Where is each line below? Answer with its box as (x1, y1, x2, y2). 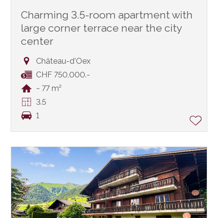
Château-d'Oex (36, 56, 91, 66)
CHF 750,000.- (36, 70, 90, 80)
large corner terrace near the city (21, 22, 182, 35)
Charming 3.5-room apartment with (21, 9, 193, 21)
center (21, 35, 54, 48)
